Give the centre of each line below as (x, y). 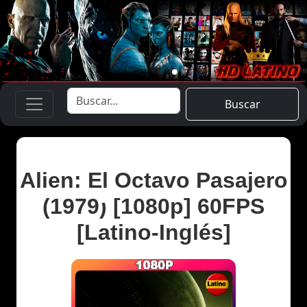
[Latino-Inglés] (153, 232)
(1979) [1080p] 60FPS (153, 206)
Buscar (242, 104)
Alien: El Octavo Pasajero (153, 180)
